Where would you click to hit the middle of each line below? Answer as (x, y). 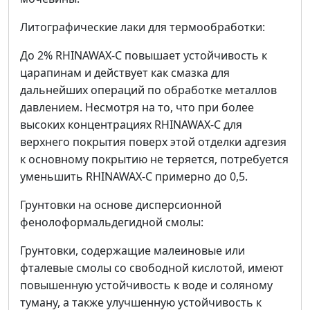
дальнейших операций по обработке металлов (148, 90)
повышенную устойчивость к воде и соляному (146, 285)
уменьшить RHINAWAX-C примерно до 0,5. (134, 177)
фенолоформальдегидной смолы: (112, 222)
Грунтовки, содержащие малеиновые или (133, 251)
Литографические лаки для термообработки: (143, 27)
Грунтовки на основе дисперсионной (121, 205)
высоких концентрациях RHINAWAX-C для (131, 125)
